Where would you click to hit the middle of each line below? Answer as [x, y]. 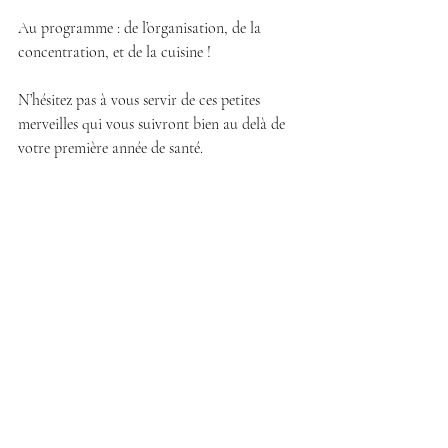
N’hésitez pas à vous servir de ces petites [141, 100]
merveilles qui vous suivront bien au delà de [153, 124]
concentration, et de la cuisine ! [114, 52]
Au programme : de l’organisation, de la [141, 28]
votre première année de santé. [110, 148]
